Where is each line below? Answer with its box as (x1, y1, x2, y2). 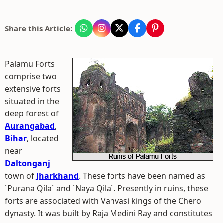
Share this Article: (5, 23, 72, 33)
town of (5, 170, 36, 181)
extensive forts (5, 83, 61, 94)
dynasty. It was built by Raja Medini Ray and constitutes (5, 208, 212, 219)
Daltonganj (5, 158, 50, 169)
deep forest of (5, 108, 59, 119)
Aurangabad (5, 120, 55, 131)
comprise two (5, 71, 57, 82)
